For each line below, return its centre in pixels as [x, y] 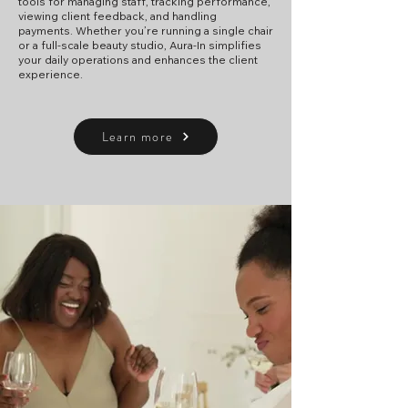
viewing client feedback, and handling [117, 16]
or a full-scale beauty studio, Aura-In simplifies [140, 45]
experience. [51, 74]
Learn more [138, 137]
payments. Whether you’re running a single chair [146, 31]
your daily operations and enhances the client [138, 60]
